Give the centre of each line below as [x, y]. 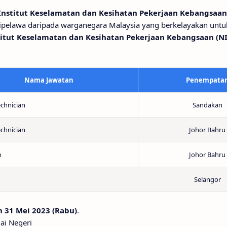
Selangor [207, 179]
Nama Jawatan [49, 80]
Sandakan [207, 105]
